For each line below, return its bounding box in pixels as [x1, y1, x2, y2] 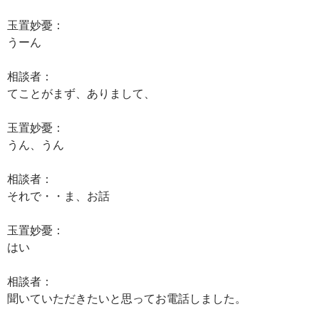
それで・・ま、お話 [7, 189, 110, 202]
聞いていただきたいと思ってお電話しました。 [7, 291, 246, 305]
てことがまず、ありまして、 [7, 86, 155, 100]
